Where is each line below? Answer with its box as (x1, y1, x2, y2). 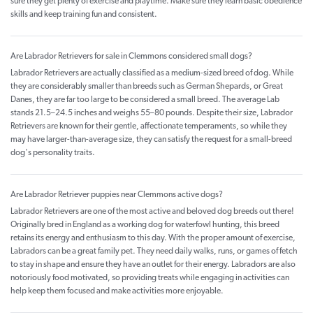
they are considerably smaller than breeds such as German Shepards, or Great (10, 82, 283, 92)
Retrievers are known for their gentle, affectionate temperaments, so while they (10, 122, 287, 131)
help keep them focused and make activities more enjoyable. (10, 287, 224, 296)
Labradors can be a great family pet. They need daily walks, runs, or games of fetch (10, 247, 298, 256)
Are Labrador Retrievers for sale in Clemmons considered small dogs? (10, 52, 252, 61)
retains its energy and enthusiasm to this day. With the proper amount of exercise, (10, 234, 296, 243)
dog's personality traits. (10, 149, 95, 158)
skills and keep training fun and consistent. (10, 10, 157, 20)
